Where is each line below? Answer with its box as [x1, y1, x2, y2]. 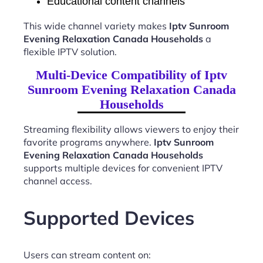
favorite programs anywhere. [23, 136, 154, 148]
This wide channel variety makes [23, 19, 169, 32]
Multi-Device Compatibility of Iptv [36, 67, 227, 82]
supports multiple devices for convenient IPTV [23, 161, 222, 174]
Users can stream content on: [23, 249, 151, 261]
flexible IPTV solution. [23, 45, 117, 58]
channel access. [23, 174, 92, 187]
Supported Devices [23, 205, 194, 230]
